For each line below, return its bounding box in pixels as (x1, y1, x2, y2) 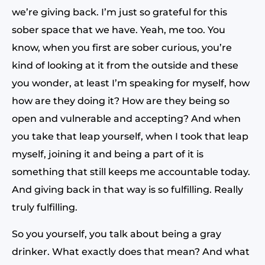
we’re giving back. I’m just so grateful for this (12, 7, 227, 18)
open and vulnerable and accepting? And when (12, 113, 241, 124)
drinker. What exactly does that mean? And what (12, 246, 250, 257)
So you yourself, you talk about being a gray (12, 228, 221, 240)
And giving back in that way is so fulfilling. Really (12, 184, 243, 195)
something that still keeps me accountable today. (12, 166, 250, 177)
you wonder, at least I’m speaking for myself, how (12, 77, 250, 89)
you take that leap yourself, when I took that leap (12, 131, 248, 142)
